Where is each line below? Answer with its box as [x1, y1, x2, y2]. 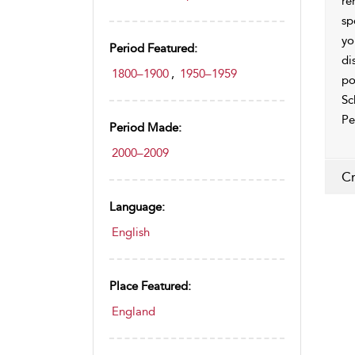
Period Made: [109, 120, 181, 135]
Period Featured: [109, 41, 197, 55]
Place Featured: [109, 279, 191, 293]
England [112, 304, 155, 319]
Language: [109, 200, 165, 214]
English [112, 225, 150, 239]
